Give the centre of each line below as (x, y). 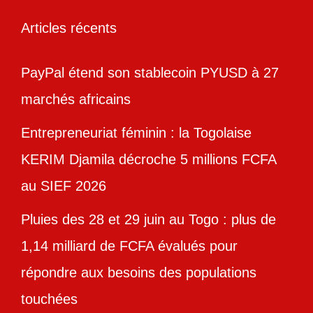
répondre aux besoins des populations (139, 273)
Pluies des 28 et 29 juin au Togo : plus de (148, 220)
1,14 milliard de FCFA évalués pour (129, 246)
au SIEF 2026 (64, 186)
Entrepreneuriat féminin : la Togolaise (136, 133)
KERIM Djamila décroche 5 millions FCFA (148, 160)
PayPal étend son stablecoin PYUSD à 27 (150, 73)
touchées (49, 299)
